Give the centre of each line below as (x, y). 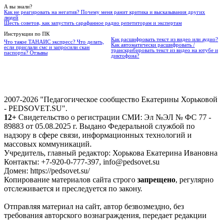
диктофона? (125, 55)
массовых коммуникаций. (48, 144)
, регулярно (194, 179)
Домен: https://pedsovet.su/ (47, 170)
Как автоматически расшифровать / (153, 45)
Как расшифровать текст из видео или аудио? (165, 39)
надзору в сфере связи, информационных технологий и (98, 135)
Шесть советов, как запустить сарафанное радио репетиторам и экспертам (93, 23)
